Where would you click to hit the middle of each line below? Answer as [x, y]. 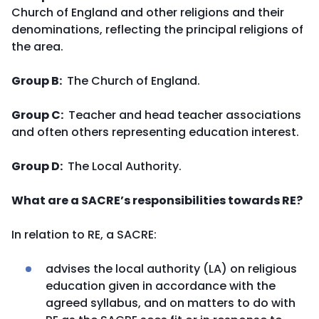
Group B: [38, 81]
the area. [37, 47]
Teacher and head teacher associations [183, 115]
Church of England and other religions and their [148, 12]
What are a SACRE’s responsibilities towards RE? [157, 200]
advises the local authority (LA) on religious [171, 269]
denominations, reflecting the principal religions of [157, 30]
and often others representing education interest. [155, 132]
